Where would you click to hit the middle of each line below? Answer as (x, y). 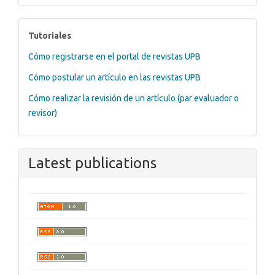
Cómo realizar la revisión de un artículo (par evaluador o (134, 98)
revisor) (43, 113)
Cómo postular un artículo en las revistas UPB (114, 77)
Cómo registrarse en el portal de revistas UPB (114, 56)
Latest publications (92, 163)
